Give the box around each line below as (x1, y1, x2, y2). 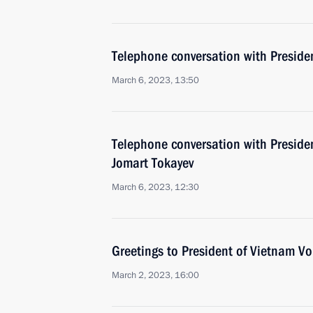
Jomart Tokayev (112, 154, 194, 171)
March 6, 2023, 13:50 (112, 74, 199, 87)
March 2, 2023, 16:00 (112, 269, 199, 282)
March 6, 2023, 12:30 (112, 181, 199, 194)
